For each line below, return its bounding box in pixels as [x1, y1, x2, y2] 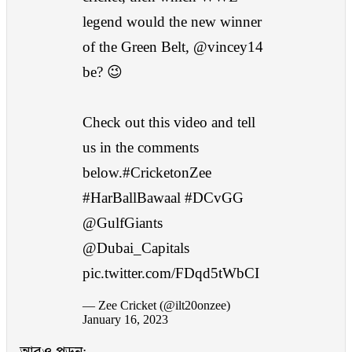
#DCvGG [185, 189, 244, 207]
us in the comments [82, 139, 199, 156]
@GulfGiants [82, 214, 163, 232]
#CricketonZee [123, 164, 211, 181]
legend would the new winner [82, 13, 262, 31]
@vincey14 [193, 38, 263, 56]
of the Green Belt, [82, 38, 193, 56]
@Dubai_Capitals [82, 240, 189, 257]
